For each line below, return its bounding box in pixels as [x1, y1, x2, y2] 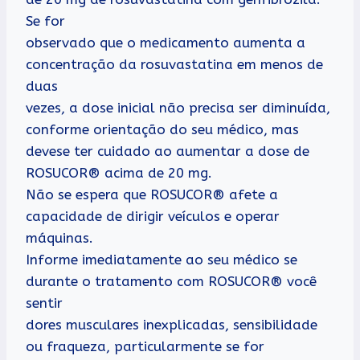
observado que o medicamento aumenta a [26, 34, 305, 51]
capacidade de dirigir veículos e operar [26, 207, 280, 224]
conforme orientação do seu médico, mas [26, 121, 299, 137]
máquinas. [26, 229, 93, 246]
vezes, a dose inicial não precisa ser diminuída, [26, 99, 330, 116]
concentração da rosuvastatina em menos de [26, 55, 323, 72]
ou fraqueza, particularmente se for [26, 337, 264, 354]
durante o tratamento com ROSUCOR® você [26, 272, 317, 289]
